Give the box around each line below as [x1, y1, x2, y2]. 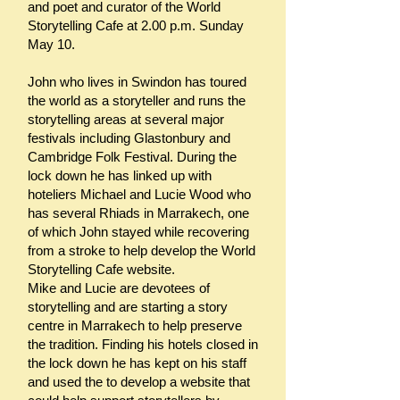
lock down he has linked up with [28, 168, 212, 183]
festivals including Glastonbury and [28, 130, 230, 146]
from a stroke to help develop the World [28, 243, 255, 258]
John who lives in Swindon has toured [28, 74, 246, 89]
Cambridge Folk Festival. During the [28, 149, 237, 164]
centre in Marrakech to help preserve [28, 318, 242, 333]
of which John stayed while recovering [28, 224, 249, 239]
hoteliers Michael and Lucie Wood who [28, 187, 251, 202]
